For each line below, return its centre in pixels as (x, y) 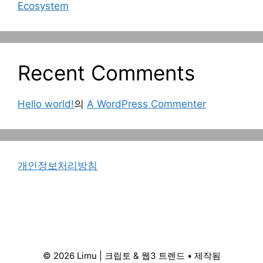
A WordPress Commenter (146, 104)
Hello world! (46, 104)
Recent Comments (106, 73)
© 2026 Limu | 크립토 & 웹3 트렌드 (114, 255)
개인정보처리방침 (58, 165)
